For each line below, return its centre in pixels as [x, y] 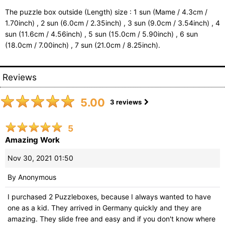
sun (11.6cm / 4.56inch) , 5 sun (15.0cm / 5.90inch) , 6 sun [101, 34]
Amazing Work [32, 140]
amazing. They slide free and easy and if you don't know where [111, 218]
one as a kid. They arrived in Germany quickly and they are [104, 207]
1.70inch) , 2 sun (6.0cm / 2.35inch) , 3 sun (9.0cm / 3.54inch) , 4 [113, 23]
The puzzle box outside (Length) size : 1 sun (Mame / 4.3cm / [106, 12]
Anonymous [37, 177]
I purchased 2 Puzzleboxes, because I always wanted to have [109, 196]
